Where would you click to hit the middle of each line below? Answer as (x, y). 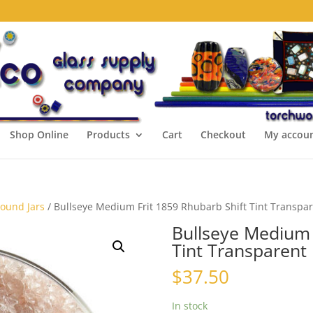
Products (108, 134)
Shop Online (39, 134)
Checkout (223, 134)
